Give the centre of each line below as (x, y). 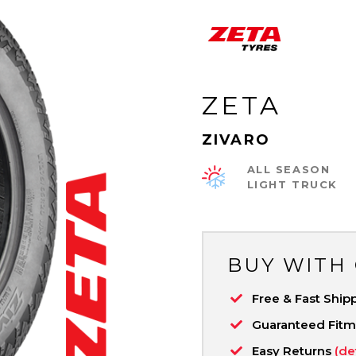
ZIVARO (236, 139)
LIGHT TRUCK (292, 184)
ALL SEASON (288, 169)
